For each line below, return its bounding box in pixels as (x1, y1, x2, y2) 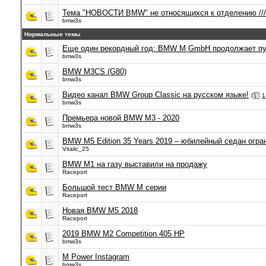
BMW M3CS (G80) (62, 67, 126, 76)
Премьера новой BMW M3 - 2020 (62, 113, 179, 122)
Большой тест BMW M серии (62, 183, 166, 192)
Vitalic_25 (62, 145, 89, 152)
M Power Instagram (62, 252, 129, 261)
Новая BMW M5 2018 (62, 206, 138, 215)
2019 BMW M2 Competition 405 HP (62, 229, 185, 238)
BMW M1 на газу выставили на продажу (62, 160, 207, 169)
